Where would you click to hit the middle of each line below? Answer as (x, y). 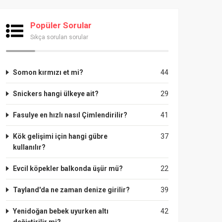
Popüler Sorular (61, 25)
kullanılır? (29, 147)
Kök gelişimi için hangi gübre (60, 136)
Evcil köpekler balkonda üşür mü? (68, 168)
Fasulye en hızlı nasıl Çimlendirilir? (70, 115)
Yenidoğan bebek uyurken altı (61, 211)
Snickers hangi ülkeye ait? (56, 94)
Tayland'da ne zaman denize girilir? (71, 190)
